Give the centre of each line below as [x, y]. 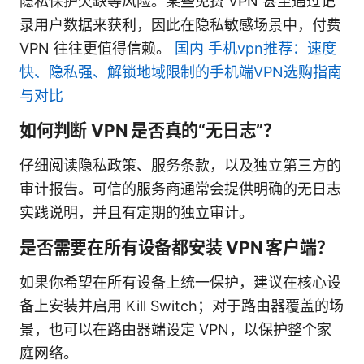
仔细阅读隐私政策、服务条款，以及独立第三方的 [180, 165]
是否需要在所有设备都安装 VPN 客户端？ [177, 247]
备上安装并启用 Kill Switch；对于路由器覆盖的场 [182, 305]
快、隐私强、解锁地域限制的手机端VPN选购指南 [181, 71]
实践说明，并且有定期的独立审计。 [136, 212]
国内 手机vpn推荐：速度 [256, 48]
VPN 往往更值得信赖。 [97, 48]
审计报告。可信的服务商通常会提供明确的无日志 [180, 188]
